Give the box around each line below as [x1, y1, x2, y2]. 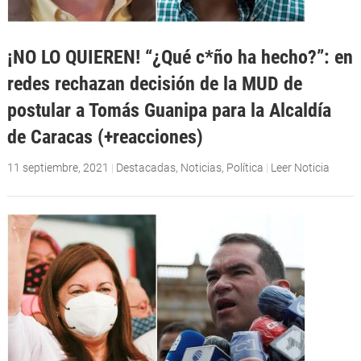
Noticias [180, 160, 222, 174]
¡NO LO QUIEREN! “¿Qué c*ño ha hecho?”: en [6, 44, 353, 68]
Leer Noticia [270, 160, 330, 174]
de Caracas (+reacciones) [6, 124, 203, 148]
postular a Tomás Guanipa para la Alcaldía [6, 98, 331, 122]
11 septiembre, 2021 [6, 160, 109, 174]
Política [226, 160, 263, 174]
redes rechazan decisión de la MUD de [6, 71, 302, 95]
